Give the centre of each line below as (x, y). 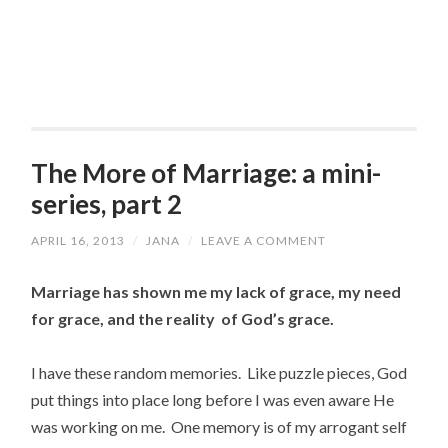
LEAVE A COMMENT (264, 240)
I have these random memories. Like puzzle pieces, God (219, 373)
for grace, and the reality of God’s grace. (183, 318)
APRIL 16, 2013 (78, 240)
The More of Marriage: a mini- (206, 173)
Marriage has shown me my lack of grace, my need (216, 291)
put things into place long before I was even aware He (213, 400)
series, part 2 (107, 204)
